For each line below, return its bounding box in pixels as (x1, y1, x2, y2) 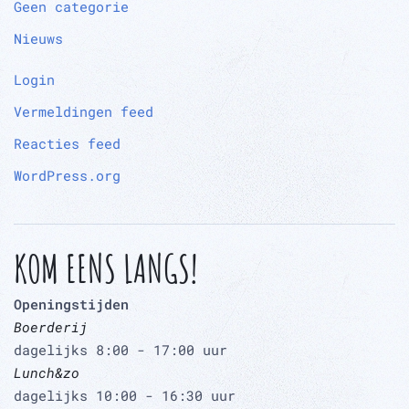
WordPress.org (14, 166, 121, 185)
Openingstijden (14, 295, 129, 314)
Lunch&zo (14, 363, 79, 383)
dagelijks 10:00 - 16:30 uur (14, 386, 236, 405)
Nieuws (14, 29, 63, 48)
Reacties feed (14, 134, 121, 153)
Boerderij (14, 318, 88, 337)
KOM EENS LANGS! (14, 244, 198, 293)
